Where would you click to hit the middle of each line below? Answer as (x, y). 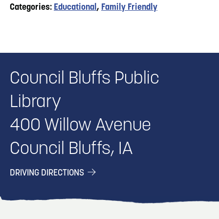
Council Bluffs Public (85, 79)
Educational (75, 7)
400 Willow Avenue (80, 126)
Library (35, 102)
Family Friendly (129, 7)
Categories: (32, 7)
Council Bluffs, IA (71, 149)
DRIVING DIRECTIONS (48, 173)
